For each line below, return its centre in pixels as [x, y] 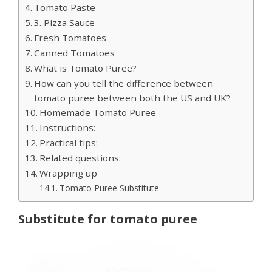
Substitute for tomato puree [108, 219]
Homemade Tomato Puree [98, 112]
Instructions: [68, 127]
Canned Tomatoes [75, 53]
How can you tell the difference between [124, 83]
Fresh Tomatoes [70, 37]
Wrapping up [69, 173]
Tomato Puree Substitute [109, 188]
